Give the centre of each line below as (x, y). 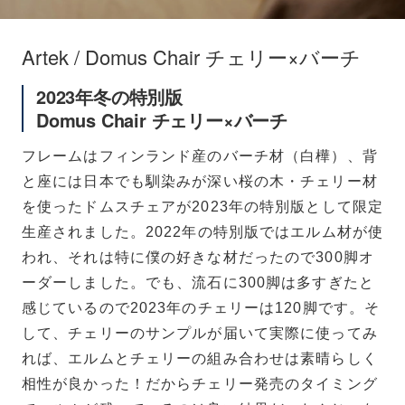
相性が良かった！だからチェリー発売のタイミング (200, 384)
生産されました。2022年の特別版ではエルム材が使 (202, 232)
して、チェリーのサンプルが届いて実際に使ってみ (200, 334)
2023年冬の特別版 (109, 97)
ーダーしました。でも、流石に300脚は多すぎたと (198, 283)
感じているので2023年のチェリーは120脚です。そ (201, 308)
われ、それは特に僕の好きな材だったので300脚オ (198, 258)
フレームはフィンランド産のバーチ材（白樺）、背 (200, 156)
